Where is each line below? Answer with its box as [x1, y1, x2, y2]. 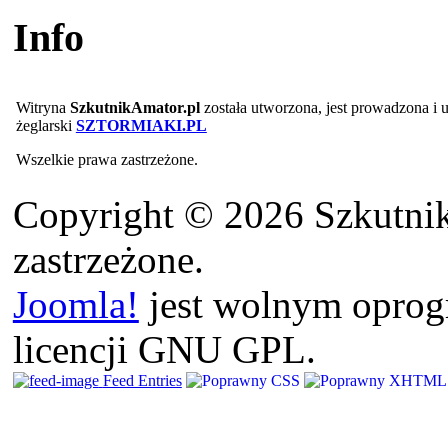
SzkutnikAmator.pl [69, 99, 200, 117]
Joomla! [12, 283, 139, 327]
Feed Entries [102, 372, 182, 390]
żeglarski [15, 117, 76, 135]
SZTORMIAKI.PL [75, 117, 207, 135]
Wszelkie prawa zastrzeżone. [15, 151, 198, 169]
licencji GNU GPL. [12, 328, 316, 372]
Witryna [15, 99, 70, 117]
